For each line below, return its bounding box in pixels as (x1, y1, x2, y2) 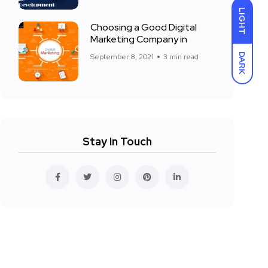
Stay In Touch (83, 135, 152, 148)
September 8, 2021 (90, 52, 154, 62)
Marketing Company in (90, 33, 187, 45)
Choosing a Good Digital (90, 21, 197, 33)
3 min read (163, 52, 199, 62)
